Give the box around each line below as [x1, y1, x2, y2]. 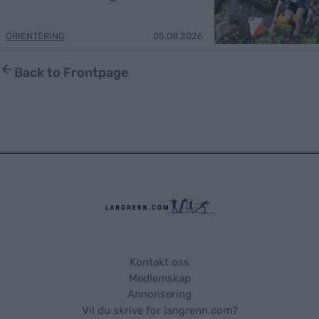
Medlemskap [128, 272, 191, 286]
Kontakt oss [130, 256, 189, 269]
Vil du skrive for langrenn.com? [81, 304, 238, 318]
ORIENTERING [6, 30, 65, 41]
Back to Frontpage [14, 64, 128, 80]
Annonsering [127, 288, 192, 301]
